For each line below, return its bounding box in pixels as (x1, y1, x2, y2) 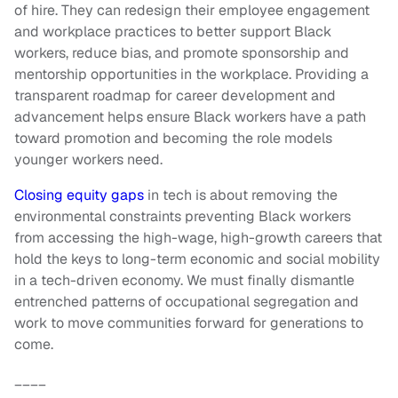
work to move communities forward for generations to (14, 314, 363, 332)
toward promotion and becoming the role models (14, 129, 332, 147)
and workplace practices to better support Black (14, 22, 331, 41)
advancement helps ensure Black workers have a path (14, 107, 366, 126)
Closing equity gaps (14, 186, 144, 204)
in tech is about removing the (144, 186, 338, 204)
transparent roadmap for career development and (14, 86, 336, 105)
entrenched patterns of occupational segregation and (14, 292, 359, 311)
